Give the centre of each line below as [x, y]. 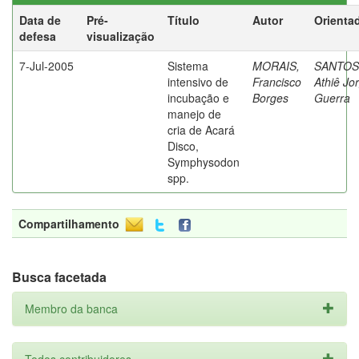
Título [184, 20]
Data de [40, 20]
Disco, [183, 146]
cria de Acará [201, 130]
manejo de [194, 114]
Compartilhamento [69, 224]
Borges [270, 98]
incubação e [198, 98]
